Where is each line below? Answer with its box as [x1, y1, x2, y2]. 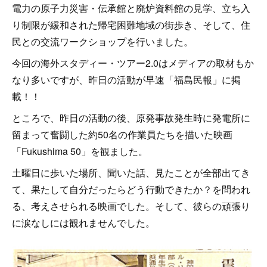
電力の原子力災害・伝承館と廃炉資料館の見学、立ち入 [12, 1, 250, 15]
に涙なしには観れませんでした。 [12, 216, 157, 229]
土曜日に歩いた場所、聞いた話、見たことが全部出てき [12, 166, 250, 179]
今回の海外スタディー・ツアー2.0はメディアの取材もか [12, 56, 254, 70]
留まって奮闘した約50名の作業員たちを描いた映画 [12, 128, 232, 141]
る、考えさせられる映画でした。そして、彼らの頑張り [12, 199, 250, 213]
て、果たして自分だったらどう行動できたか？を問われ [12, 182, 250, 196]
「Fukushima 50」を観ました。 [12, 144, 148, 158]
